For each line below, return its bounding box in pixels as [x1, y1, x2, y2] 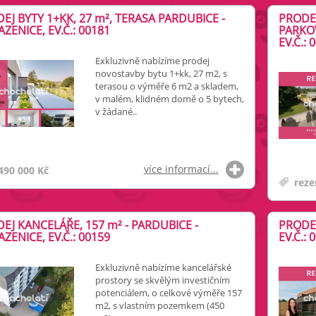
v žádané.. [95, 105, 137, 118]
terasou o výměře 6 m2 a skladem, [95, 80, 238, 92]
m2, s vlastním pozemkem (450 [95, 299, 224, 312]
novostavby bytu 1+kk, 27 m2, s [95, 67, 227, 80]
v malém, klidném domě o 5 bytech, [95, 92, 244, 105]
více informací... [143, 162, 219, 176]
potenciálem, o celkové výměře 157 [95, 286, 242, 299]
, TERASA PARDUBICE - [109, 11, 225, 26]
